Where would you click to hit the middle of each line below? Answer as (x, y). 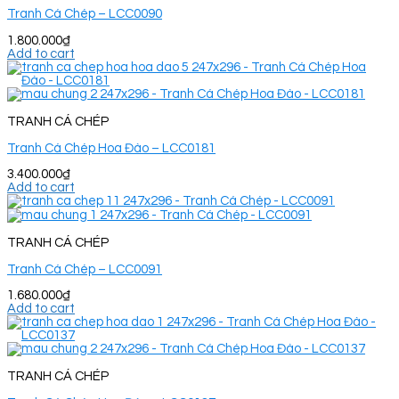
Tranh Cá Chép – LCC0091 (85, 269)
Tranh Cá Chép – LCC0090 (85, 14)
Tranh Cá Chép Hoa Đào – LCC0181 (111, 148)
